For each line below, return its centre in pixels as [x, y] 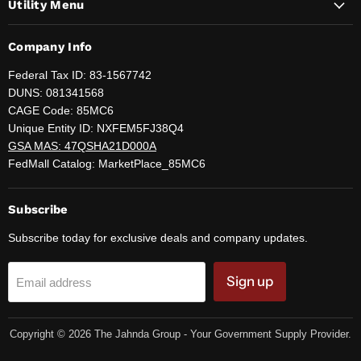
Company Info [50, 46]
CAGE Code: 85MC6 [61, 110]
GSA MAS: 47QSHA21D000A [82, 145]
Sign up [250, 282]
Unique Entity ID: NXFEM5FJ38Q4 [96, 128]
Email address [54, 282]
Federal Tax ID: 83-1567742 [80, 75]
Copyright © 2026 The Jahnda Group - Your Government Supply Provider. [180, 334]
